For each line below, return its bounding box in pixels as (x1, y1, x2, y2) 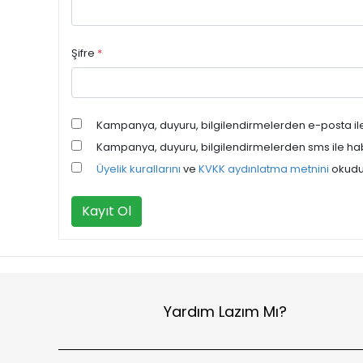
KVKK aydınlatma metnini (199, 161, 329, 177)
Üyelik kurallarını (96, 161, 181, 177)
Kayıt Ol (82, 202, 131, 220)
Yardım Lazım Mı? (164, 301, 288, 322)
